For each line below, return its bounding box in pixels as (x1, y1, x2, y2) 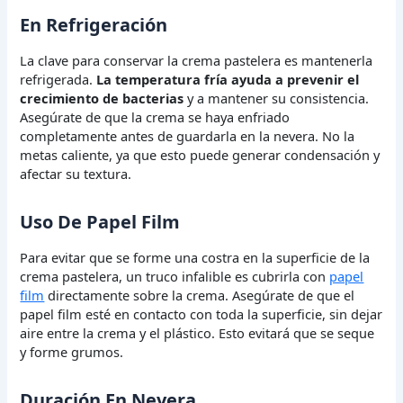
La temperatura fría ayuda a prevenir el (96, 70, 360, 89)
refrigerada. (20, 70, 97, 89)
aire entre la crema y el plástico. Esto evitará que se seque (20, 324, 375, 343)
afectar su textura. (20, 165, 132, 184)
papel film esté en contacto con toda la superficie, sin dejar (20, 305, 383, 324)
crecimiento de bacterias (20, 89, 184, 108)
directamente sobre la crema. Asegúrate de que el (44, 286, 355, 305)
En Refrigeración (20, 13, 168, 38)
